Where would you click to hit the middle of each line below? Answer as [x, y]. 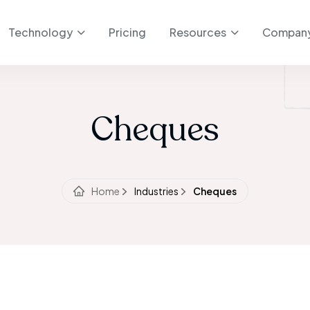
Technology [40, 32]
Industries [156, 191]
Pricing [127, 32]
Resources [198, 32]
